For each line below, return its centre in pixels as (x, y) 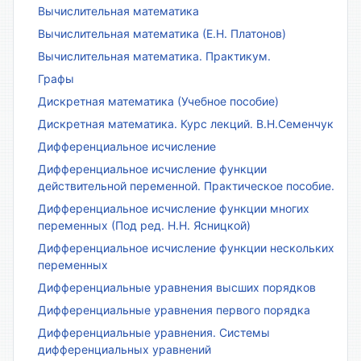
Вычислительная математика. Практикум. (154, 56)
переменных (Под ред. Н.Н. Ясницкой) (144, 226)
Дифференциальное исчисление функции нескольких (186, 248)
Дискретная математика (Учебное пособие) (158, 102)
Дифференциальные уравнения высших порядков (177, 288)
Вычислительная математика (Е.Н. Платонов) (162, 34)
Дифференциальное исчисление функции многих (174, 209)
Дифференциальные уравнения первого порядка (174, 310)
